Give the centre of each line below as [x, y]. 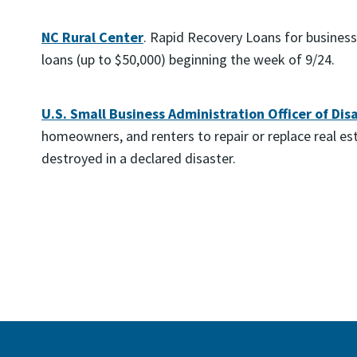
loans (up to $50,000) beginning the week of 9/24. [188, 59]
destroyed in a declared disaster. [139, 158]
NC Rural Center [92, 37]
